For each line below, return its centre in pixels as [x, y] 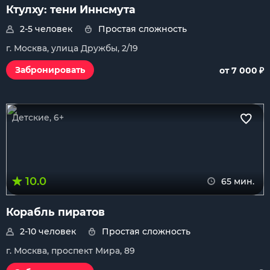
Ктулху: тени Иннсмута [71, 9]
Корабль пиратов [55, 212]
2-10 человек [48, 231]
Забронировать [50, 70]
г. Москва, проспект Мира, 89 [71, 251]
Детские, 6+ [38, 118]
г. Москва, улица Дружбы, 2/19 [72, 48]
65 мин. [238, 181]
